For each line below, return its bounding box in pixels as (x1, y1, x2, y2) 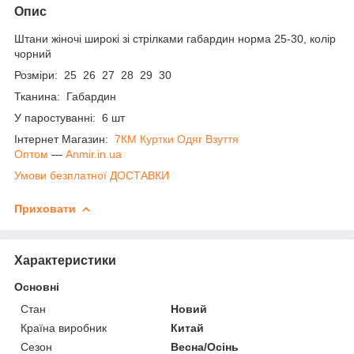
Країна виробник (21, 321, 107, 334)
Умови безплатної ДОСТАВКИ (14, 168, 169, 182)
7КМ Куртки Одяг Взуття (115, 132, 239, 145)
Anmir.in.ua (66, 147, 122, 160)
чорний (14, 47, 51, 60)
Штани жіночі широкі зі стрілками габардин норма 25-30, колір (14, 32, 336, 45)
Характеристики (14, 253, 116, 267)
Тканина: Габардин (14, 89, 116, 103)
